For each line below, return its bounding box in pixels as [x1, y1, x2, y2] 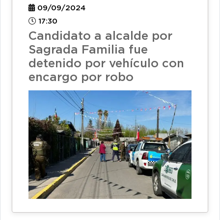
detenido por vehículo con [28, 58, 184, 70]
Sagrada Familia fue [28, 45, 148, 56]
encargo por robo [28, 72, 134, 83]
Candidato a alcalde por [28, 31, 172, 42]
